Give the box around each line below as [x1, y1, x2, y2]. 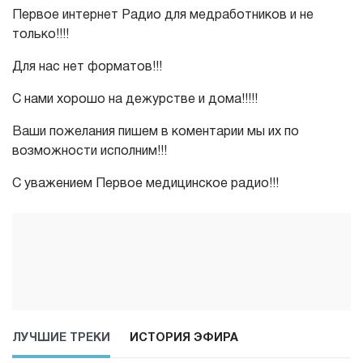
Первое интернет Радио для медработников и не [12, 10, 314, 22]
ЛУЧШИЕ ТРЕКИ [12, 333, 110, 344]
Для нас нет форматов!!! [12, 62, 162, 74]
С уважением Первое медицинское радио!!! [12, 178, 279, 190]
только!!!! [12, 29, 69, 41]
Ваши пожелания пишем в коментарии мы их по [12, 126, 299, 139]
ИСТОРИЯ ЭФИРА [130, 333, 238, 344]
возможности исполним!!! [12, 146, 167, 158]
